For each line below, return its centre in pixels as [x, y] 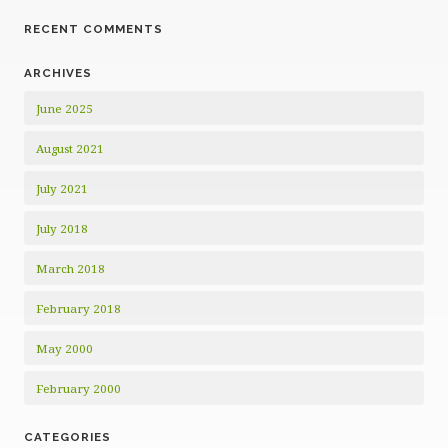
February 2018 [78, 309]
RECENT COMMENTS [93, 29]
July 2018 [62, 229]
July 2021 [62, 189]
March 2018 [70, 269]
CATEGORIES [67, 437]
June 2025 [64, 109]
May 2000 [64, 349]
